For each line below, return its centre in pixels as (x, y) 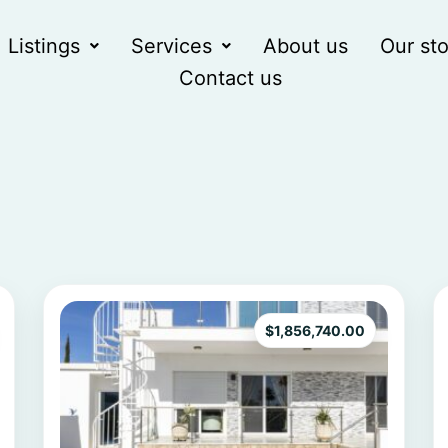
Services (172, 46)
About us (306, 46)
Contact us (231, 78)
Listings (44, 46)
